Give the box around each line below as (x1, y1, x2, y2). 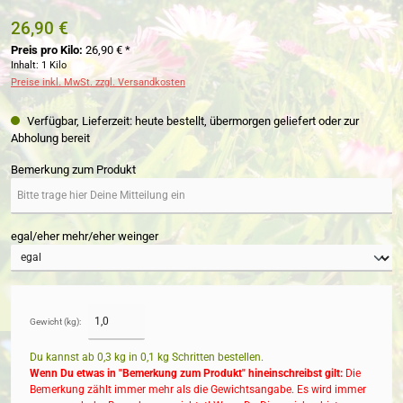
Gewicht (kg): (30, 316, 81, 327)
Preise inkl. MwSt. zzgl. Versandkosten (11, 76, 185, 88)
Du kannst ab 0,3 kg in (30, 350, 140, 363)
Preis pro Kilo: (11, 42, 83, 57)
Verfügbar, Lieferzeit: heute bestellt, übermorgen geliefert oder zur (24, 114, 359, 129)
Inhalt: (11, 58, 41, 71)
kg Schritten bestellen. (155, 350, 264, 363)
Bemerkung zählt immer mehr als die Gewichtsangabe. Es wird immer (30, 382, 366, 396)
